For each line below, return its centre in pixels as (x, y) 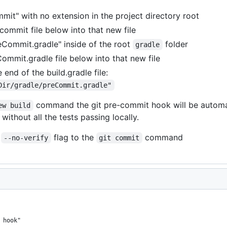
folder (175, 44)
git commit (119, 138)
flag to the (73, 137)
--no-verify (26, 138)
